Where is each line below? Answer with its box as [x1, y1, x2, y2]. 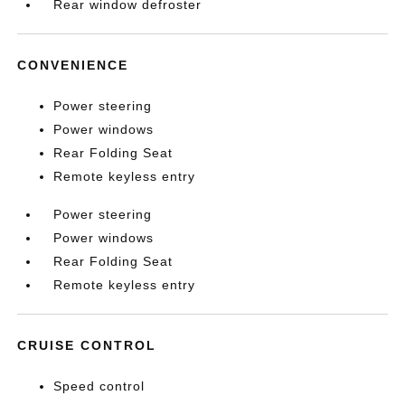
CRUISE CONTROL [17, 338, 157, 353]
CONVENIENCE [17, 58, 129, 72]
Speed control [53, 379, 146, 393]
